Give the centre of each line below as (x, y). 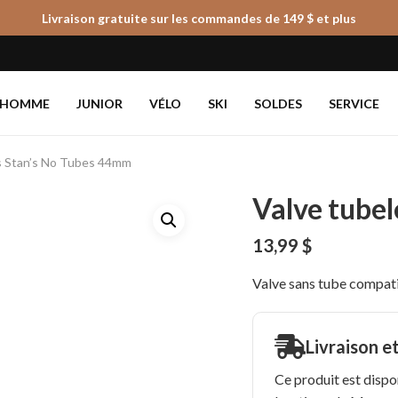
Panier (329, 45)
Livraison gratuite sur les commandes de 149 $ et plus (199, 18)
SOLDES (278, 103)
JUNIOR (99, 103)
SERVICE (354, 103)
